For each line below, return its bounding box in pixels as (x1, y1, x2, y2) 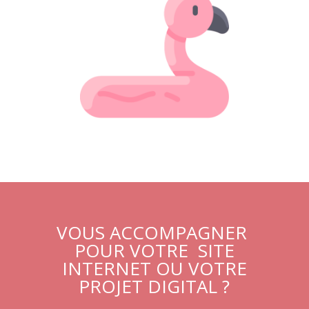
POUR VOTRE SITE (74, 238, 235, 263)
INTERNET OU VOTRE (61, 256, 247, 281)
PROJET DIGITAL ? (79, 274, 230, 299)
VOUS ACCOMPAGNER (57, 220, 252, 246)
